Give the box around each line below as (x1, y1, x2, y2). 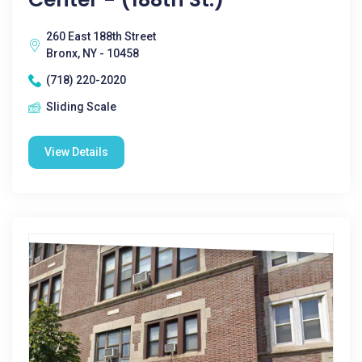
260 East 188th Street (46, 30, 156, 43)
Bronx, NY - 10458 (46, 47, 139, 60)
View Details (44, 145, 108, 158)
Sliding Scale (46, 100, 116, 113)
